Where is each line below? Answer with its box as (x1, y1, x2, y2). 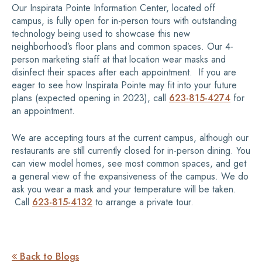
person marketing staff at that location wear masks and (12, 53, 226, 67)
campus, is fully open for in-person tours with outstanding (12, 14, 237, 28)
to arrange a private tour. (92, 195, 194, 209)
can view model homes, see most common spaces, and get (12, 157, 246, 171)
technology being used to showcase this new (12, 27, 190, 41)
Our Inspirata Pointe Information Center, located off (12, 1, 215, 15)
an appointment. (12, 104, 75, 118)
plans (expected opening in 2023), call (12, 91, 169, 105)
